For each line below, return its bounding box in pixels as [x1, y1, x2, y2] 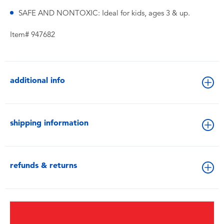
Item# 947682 [10, 30, 55, 39]
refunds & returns [10, 160, 77, 170]
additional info [10, 75, 65, 85]
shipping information [10, 118, 88, 127]
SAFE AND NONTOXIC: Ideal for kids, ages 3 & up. [18, 8, 190, 17]
